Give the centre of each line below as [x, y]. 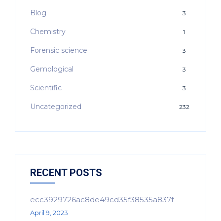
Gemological [52, 69]
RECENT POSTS [66, 173]
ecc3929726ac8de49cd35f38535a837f [102, 200]
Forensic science [59, 51]
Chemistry [48, 32]
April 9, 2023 [49, 213]
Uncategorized [56, 107]
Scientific [46, 88]
